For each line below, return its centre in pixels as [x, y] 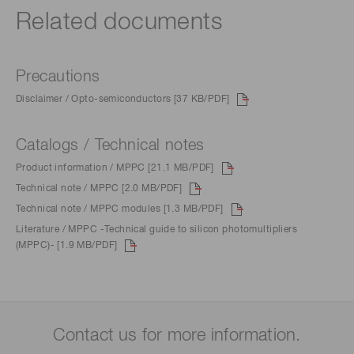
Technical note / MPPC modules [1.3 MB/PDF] [120, 210]
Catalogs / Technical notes [110, 145]
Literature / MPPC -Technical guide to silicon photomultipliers [157, 230]
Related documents [119, 23]
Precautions [58, 76]
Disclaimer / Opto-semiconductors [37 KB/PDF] [123, 99]
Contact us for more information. [177, 336]
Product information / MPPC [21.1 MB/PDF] [115, 168]
